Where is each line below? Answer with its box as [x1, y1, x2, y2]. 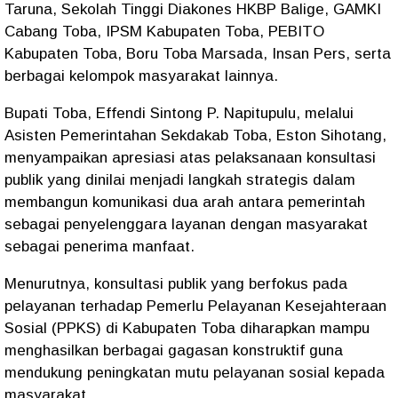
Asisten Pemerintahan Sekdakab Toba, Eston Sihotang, [4, 126, 386, 144]
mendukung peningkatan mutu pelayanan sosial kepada [4, 363, 385, 381]
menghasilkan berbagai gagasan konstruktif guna [4, 341, 343, 359]
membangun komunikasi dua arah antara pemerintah [4, 193, 365, 211]
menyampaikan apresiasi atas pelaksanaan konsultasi [4, 148, 376, 166]
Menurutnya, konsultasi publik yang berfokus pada [4, 275, 347, 292]
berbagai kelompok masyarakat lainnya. [4, 67, 278, 84]
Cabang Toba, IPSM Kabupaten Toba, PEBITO [4, 22, 324, 40]
